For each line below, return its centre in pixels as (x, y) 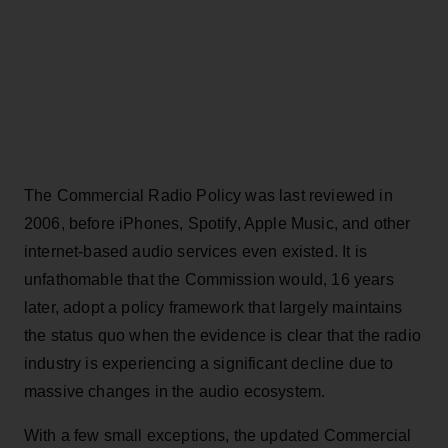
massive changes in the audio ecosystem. (175, 391)
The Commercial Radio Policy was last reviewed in (208, 195)
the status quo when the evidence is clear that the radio (222, 335)
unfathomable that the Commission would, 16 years (209, 279)
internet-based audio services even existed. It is (195, 251)
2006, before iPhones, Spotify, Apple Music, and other (217, 223)
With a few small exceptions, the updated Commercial (218, 435)
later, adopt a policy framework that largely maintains (213, 307)
